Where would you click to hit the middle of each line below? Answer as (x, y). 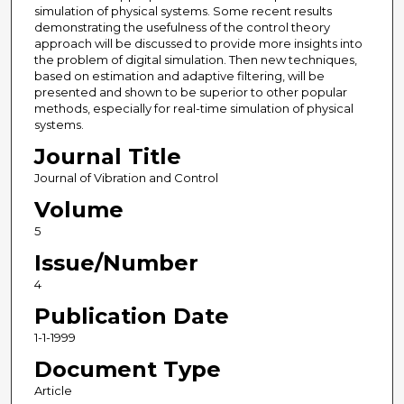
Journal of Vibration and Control (126, 178)
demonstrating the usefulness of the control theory (182, 28)
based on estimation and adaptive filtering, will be (179, 76)
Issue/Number (116, 263)
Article (53, 391)
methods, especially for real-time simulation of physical (193, 109)
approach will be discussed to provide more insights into (198, 44)
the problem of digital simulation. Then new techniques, (195, 60)
